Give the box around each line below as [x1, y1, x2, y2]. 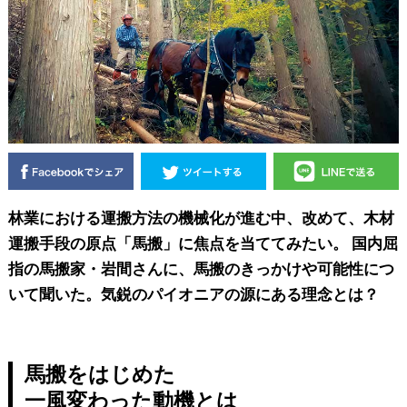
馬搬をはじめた [24, 361, 175, 387]
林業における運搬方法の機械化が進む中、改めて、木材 [7, 208, 394, 227]
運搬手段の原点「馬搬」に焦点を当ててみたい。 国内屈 [7, 233, 398, 253]
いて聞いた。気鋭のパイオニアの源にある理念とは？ [7, 284, 379, 303]
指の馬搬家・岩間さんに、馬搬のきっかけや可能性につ [7, 259, 394, 278]
